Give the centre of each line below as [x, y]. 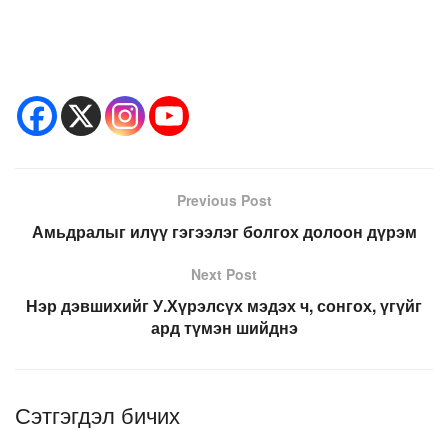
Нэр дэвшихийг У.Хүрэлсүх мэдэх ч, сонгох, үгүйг [224, 306]
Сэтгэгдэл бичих [97, 415]
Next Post [224, 274]
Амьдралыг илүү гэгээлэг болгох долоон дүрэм [224, 232]
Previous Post [224, 200]
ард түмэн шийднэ [224, 328]
